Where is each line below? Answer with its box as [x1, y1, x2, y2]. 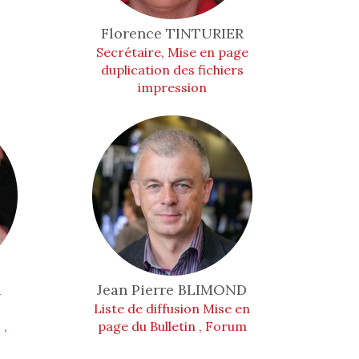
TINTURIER [165, 24, 244, 42]
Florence [100, 24, 166, 42]
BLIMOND [178, 280, 248, 299]
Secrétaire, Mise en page [95, 44, 248, 60]
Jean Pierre [97, 280, 179, 299]
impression [137, 79, 207, 95]
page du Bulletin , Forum [97, 318, 247, 334]
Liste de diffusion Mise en [94, 301, 251, 317]
